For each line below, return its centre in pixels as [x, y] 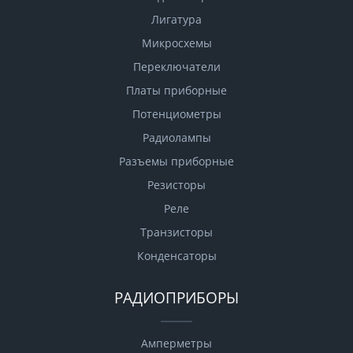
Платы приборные [176, 91]
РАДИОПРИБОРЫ [176, 298]
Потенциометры [176, 114]
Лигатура [176, 20]
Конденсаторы [176, 256]
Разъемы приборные [176, 162]
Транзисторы [176, 232]
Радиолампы [176, 138]
